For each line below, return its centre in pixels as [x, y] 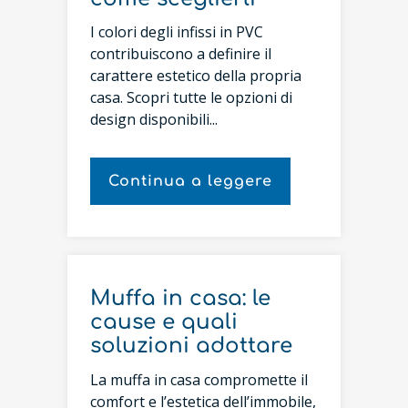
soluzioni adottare [191, 346]
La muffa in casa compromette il [199, 379]
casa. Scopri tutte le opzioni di [191, 97]
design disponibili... [154, 119]
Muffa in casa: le [180, 298]
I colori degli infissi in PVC [177, 32]
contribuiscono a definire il [181, 54]
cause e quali [164, 322]
